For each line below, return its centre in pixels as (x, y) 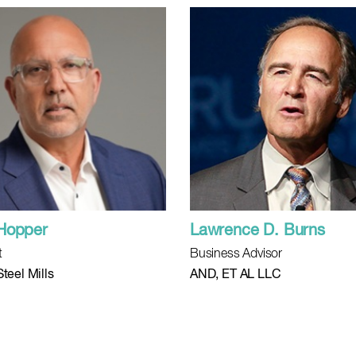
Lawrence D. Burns (257, 231)
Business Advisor (236, 254)
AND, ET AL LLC (236, 275)
